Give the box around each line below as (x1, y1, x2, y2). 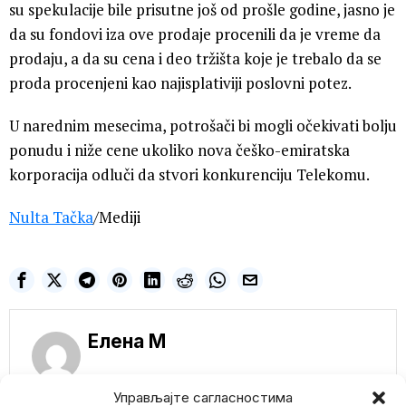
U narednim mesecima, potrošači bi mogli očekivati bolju (9, 115, 397, 137)
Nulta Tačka (9, 207, 93, 228)
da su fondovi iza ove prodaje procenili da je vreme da (9, 24, 381, 45)
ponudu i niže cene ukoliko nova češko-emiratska (9, 140, 350, 161)
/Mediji (93, 207, 140, 228)
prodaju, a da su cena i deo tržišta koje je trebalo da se (9, 48, 382, 70)
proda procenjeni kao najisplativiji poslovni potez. (9, 72, 352, 94)
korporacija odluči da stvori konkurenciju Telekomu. (9, 164, 370, 186)
